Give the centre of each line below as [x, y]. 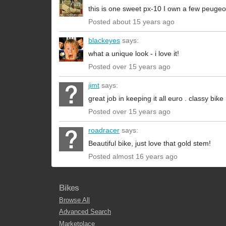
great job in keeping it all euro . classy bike [156, 99]
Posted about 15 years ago [131, 22]
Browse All [74, 200]
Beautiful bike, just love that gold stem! [150, 144]
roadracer [104, 130]
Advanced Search [85, 212]
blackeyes [104, 41]
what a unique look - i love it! [134, 54]
